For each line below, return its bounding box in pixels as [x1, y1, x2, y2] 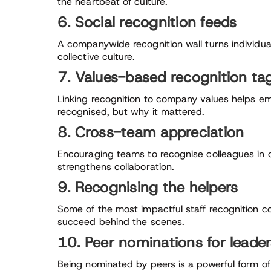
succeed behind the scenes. [57, 215, 185, 228]
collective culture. [57, 50, 135, 63]
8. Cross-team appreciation [57, 123, 244, 142]
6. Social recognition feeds [57, 13, 237, 32]
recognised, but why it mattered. [57, 105, 205, 118]
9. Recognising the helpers [57, 178, 238, 197]
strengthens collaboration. [57, 160, 175, 173]
